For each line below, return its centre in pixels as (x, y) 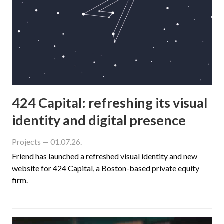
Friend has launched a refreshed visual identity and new (105, 156)
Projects (26, 141)
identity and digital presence (99, 120)
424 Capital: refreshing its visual (110, 102)
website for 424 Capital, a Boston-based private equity (106, 168)
